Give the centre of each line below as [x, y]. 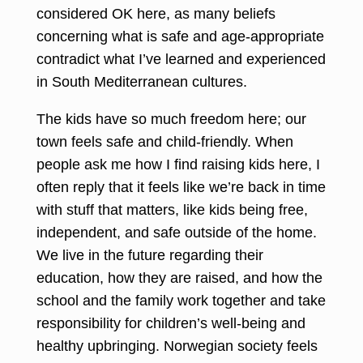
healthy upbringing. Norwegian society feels [177, 346]
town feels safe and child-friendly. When [165, 141]
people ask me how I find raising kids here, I [178, 164]
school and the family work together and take [181, 300]
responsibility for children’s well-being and [171, 323]
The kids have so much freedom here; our [171, 119]
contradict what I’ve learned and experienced [181, 59]
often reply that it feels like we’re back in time [181, 187]
